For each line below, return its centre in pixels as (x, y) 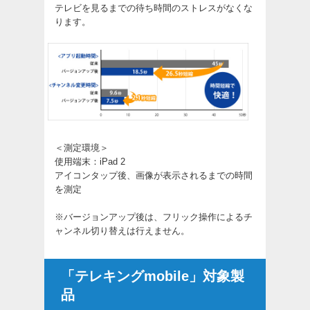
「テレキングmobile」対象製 (153, 276)
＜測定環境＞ (82, 147)
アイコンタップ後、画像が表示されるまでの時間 (154, 175)
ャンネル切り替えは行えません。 (122, 230)
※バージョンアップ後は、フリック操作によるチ (154, 217)
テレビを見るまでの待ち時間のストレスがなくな (154, 8)
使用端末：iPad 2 (90, 161)
